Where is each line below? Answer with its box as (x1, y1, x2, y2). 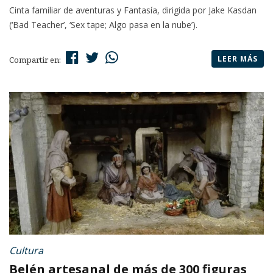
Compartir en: (9, 54, 63, 66)
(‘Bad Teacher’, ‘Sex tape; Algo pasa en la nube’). (9, 19, 197, 31)
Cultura (9, 244, 43, 258)
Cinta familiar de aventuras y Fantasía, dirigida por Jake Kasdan (9, 4, 257, 16)
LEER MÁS (218, 54, 258, 65)
